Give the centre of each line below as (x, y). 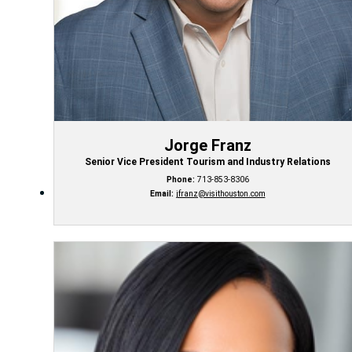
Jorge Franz (207, 146)
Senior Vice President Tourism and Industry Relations (207, 162)
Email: (161, 194)
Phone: (180, 180)
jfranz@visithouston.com (220, 194)
